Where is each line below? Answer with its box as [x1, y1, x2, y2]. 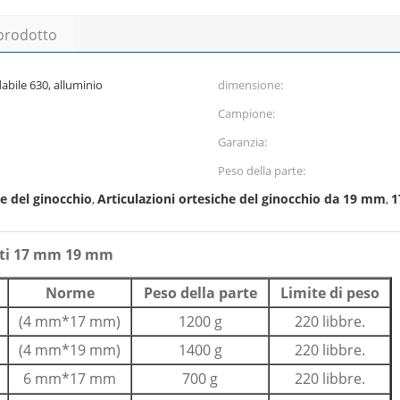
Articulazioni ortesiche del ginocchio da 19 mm [97, 190, 386, 207]
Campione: [218, 105, 275, 121]
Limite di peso [279, 283, 379, 303]
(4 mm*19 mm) [19, 340, 121, 360]
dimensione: [218, 77, 283, 93]
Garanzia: [218, 134, 267, 150]
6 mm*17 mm [23, 369, 116, 388]
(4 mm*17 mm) [19, 312, 121, 331]
